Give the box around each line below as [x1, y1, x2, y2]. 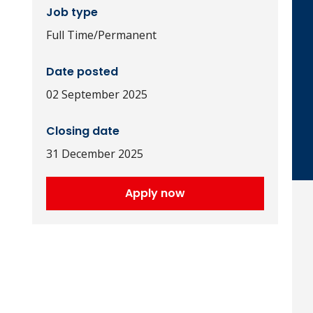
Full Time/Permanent [45, 27, 156, 43]
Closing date [45, 123, 119, 139]
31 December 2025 [45, 146, 143, 161]
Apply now [124, 185, 185, 201]
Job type [45, 4, 98, 20]
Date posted [45, 64, 118, 80]
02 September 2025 [45, 87, 147, 102]
